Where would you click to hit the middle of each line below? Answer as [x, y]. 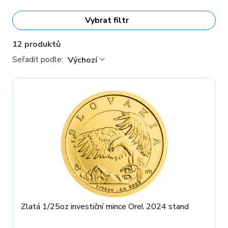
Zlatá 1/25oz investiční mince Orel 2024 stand [105, 207]
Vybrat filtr [107, 20]
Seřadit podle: [39, 59]
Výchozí [82, 60]
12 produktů [36, 44]
